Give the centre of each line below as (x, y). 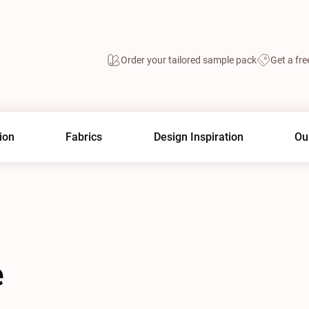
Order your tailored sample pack (189, 60)
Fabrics (84, 137)
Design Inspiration (198, 137)
